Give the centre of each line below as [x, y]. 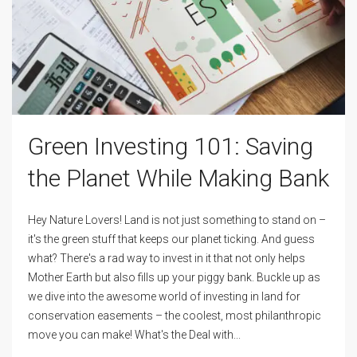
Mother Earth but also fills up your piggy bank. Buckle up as [174, 278]
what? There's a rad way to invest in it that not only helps [167, 259]
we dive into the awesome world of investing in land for [164, 297]
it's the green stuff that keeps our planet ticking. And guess [171, 239]
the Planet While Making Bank [178, 178]
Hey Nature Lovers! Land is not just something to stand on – [177, 220]
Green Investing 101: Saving [171, 147]
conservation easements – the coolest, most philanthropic [175, 316]
